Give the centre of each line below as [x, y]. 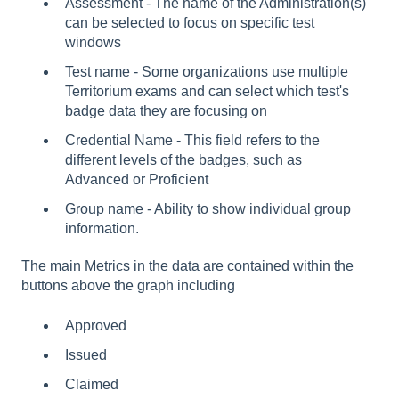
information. [102, 229]
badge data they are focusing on [166, 111]
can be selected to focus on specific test [190, 22]
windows [93, 42]
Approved [96, 325]
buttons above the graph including [128, 286]
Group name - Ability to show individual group [208, 209]
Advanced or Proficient [137, 180]
